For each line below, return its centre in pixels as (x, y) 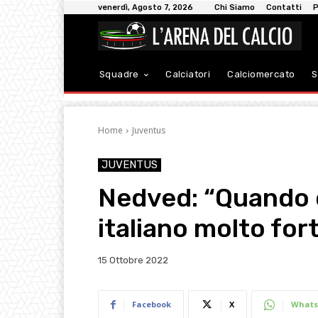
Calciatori (188, 75)
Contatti (284, 7)
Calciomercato (261, 75)
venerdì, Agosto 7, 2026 (146, 7)
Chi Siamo (235, 7)
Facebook (152, 305)
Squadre (119, 75)
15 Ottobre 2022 (133, 261)
